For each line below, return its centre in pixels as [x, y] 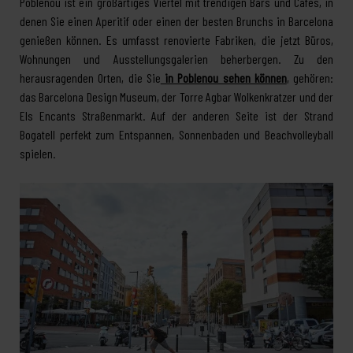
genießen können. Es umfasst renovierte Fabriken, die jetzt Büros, [176, 40]
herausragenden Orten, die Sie [90, 78]
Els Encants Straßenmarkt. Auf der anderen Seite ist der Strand [176, 115]
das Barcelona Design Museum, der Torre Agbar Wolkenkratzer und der [176, 97]
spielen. [37, 153]
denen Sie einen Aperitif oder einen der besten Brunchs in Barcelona [176, 21]
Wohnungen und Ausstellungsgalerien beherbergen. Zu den [176, 59]
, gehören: [310, 78]
